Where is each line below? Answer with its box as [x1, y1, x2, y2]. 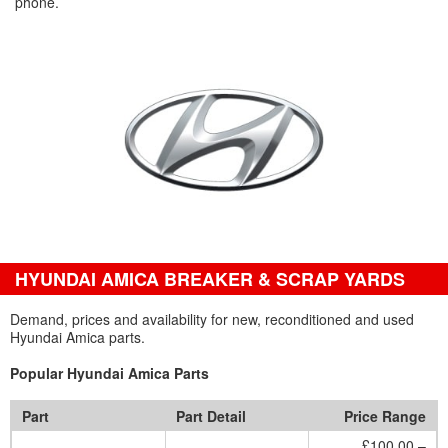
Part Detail [176, 406, 246, 426]
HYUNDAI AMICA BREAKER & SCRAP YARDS [15, 266, 405, 292]
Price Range [344, 406, 426, 426]
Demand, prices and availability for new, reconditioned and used [10, 309, 414, 329]
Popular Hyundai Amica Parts [10, 363, 209, 383]
